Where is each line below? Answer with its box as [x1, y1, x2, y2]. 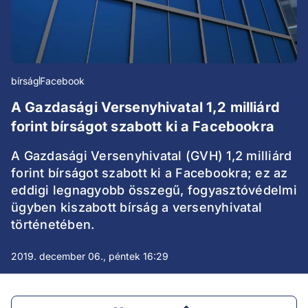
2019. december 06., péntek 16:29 [11, 250, 168, 263]
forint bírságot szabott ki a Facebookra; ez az [11, 166, 288, 181]
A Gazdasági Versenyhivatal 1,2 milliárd [11, 99, 280, 116]
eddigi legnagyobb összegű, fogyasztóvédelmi [11, 183, 297, 198]
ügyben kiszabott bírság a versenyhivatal [11, 200, 262, 215]
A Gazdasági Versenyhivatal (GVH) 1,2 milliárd [11, 148, 292, 164]
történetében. [11, 217, 95, 232]
